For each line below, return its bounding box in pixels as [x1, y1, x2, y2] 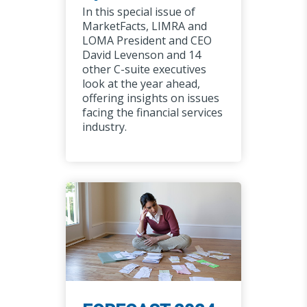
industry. [82, 119, 127, 135]
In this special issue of [82, 4, 195, 20]
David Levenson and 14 [82, 47, 201, 63]
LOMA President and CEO [82, 33, 212, 49]
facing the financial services [82, 105, 223, 121]
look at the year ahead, [82, 76, 200, 92]
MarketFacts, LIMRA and [82, 19, 207, 34]
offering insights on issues [82, 90, 219, 106]
